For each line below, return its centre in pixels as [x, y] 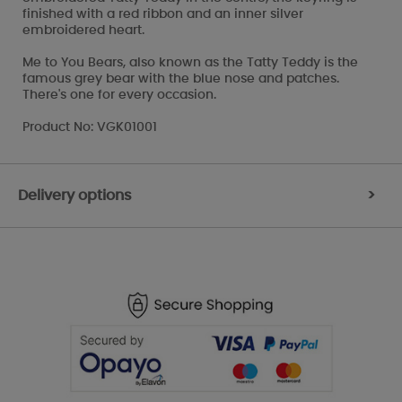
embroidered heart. [83, 30]
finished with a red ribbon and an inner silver [163, 14]
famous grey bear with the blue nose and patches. [181, 79]
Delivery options [75, 195]
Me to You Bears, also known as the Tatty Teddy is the [190, 62]
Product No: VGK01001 [90, 127]
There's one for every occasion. [119, 95]
